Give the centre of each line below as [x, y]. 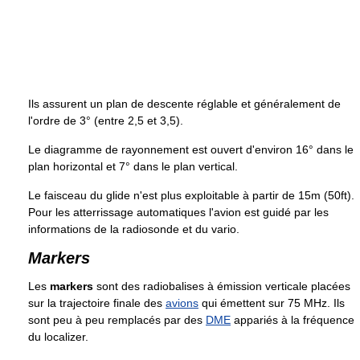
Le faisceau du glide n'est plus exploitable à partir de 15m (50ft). [191, 195]
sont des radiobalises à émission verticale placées [222, 286]
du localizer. [58, 336]
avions [182, 303]
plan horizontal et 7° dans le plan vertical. [133, 166]
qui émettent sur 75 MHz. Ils [272, 303]
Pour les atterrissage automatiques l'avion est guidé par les [178, 212]
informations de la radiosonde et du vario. [134, 229]
